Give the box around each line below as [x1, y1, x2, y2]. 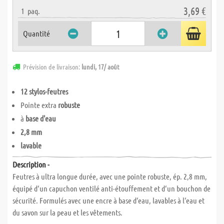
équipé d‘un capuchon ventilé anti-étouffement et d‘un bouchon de [12, 183, 210, 193]
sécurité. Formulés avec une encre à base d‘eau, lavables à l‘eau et [12, 195, 204, 205]
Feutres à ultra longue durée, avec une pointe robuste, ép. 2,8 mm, [12, 171, 207, 181]
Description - [12, 159, 49, 169]
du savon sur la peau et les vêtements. [12, 207, 122, 217]
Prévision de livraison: [23, 62, 81, 71]
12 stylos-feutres [20, 86, 68, 96]
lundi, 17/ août [81, 62, 119, 71]
